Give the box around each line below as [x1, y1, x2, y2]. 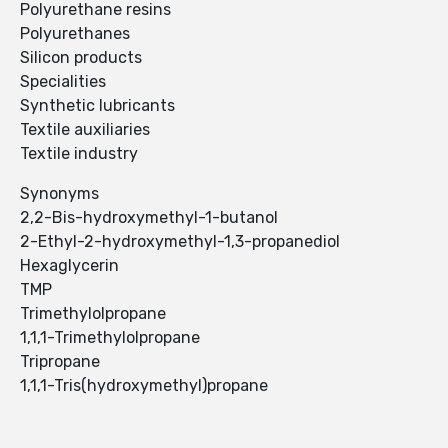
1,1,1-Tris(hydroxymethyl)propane [20, 376, 268, 396]
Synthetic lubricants [20, 96, 175, 116]
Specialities [20, 72, 106, 92]
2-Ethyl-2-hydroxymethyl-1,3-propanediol [20, 232, 340, 252]
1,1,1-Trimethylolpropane [20, 328, 200, 348]
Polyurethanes [20, 24, 130, 44]
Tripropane [20, 352, 100, 372]
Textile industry [20, 144, 138, 164]
